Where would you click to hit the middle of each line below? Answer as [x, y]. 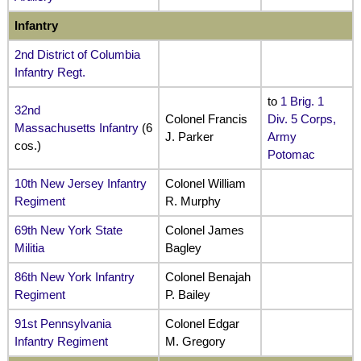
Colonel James [204, 230]
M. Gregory [195, 341]
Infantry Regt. [50, 72]
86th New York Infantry [74, 276]
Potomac [291, 154]
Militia [29, 247]
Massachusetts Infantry [76, 127]
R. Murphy [193, 201]
